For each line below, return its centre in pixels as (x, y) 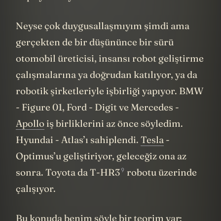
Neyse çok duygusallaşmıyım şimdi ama (103, 40)
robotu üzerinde (161, 187)
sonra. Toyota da (53, 187)
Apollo (30, 138)
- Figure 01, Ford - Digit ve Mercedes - (97, 122)
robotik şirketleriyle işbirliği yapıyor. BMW (110, 105)
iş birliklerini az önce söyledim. (114, 138)
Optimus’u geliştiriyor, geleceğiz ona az (101, 170)
